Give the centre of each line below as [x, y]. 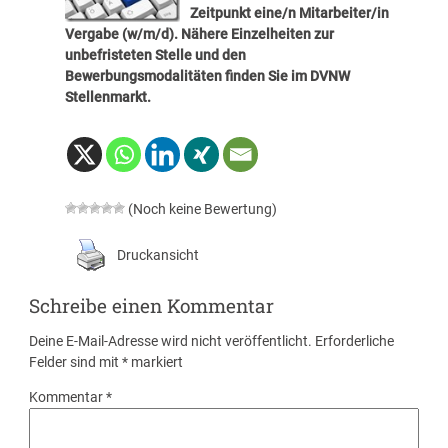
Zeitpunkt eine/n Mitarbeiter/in [289, 13]
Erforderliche [355, 341]
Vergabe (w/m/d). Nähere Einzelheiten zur [199, 34]
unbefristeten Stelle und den [155, 55]
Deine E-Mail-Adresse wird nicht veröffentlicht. [171, 341]
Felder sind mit [76, 362]
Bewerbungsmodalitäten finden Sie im [187, 76]
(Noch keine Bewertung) [200, 209]
